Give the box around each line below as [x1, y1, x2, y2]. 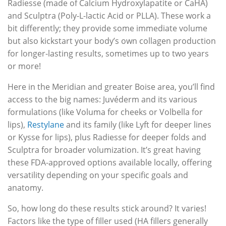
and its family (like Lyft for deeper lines [64, 119, 211, 130]
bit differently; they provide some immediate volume [8, 22, 207, 34]
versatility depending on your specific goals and [8, 169, 188, 181]
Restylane [27, 119, 64, 130]
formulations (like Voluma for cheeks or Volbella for [8, 106, 203, 118]
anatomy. [8, 182, 43, 193]
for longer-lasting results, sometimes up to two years [8, 47, 209, 59]
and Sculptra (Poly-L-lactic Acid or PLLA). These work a [8, 10, 211, 21]
